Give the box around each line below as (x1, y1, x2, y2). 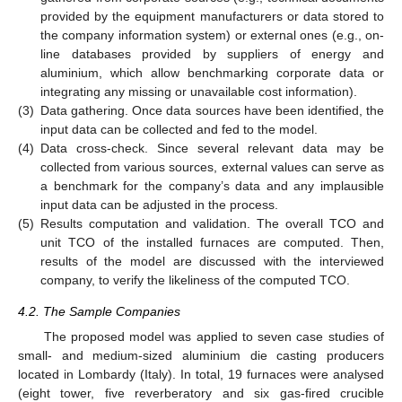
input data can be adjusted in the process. (40, 197, 278, 212)
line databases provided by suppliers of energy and (40, 46, 384, 61)
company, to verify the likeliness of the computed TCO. (40, 272, 350, 287)
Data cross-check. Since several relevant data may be (40, 140, 384, 155)
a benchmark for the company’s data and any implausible (40, 178, 384, 193)
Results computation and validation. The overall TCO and (40, 215, 384, 231)
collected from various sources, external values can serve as (40, 159, 384, 174)
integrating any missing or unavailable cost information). (40, 83, 357, 99)
